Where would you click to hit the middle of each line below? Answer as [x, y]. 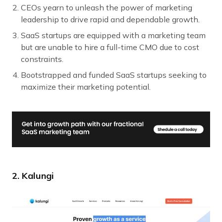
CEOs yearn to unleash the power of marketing [107, 7]
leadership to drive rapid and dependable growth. [110, 19]
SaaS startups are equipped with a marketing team [113, 35]
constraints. [42, 59]
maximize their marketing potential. [86, 86]
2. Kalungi [33, 175]
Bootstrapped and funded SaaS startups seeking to [114, 75]
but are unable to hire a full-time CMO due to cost [110, 47]
